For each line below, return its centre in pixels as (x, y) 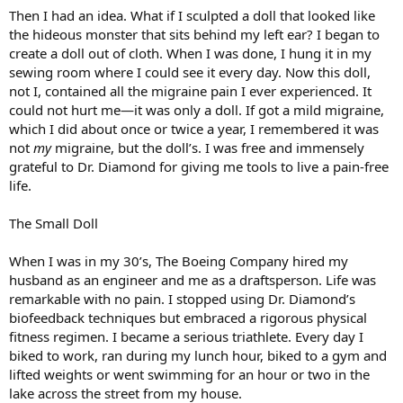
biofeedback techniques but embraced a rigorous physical (188, 317)
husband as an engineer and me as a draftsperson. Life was (193, 279)
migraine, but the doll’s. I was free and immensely (208, 147)
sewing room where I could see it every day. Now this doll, (190, 72)
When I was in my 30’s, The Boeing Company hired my (179, 260)
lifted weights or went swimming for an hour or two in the (189, 374)
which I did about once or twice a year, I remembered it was (194, 128)
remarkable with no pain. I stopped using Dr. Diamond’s (182, 298)
